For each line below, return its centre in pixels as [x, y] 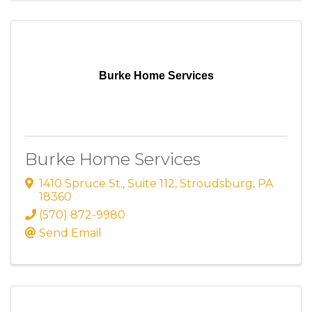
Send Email [70, 233]
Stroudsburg [216, 184]
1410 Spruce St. [81, 184]
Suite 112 [151, 184]
